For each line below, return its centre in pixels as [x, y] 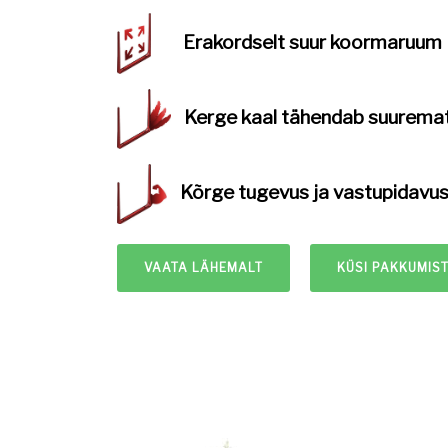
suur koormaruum [365, 42]
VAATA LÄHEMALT [203, 268]
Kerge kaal [230, 118]
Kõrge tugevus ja [256, 193]
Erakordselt [236, 42]
